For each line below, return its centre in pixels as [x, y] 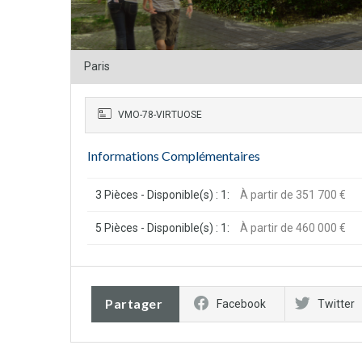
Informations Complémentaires [174, 155]
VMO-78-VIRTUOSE [159, 114]
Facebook [241, 303]
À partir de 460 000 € [293, 227]
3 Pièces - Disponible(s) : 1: [162, 194]
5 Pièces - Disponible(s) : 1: [162, 227]
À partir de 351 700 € [293, 194]
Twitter [336, 303]
